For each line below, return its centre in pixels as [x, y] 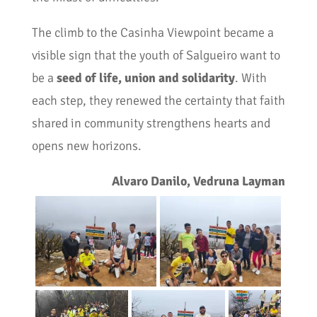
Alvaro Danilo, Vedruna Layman [199, 181]
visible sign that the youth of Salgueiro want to [156, 55]
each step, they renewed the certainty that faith [158, 100]
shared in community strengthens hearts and [151, 123]
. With [250, 77]
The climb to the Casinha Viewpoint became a [152, 32]
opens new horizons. [86, 145]
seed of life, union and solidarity [145, 77]
